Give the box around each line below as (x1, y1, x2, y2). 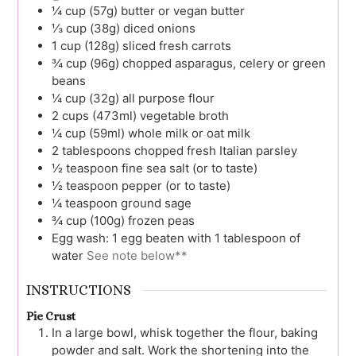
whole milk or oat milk (128, 125, 250, 141)
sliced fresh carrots (122, 37, 231, 53)
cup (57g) (65, 2, 118, 18)
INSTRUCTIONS (26, 282, 131, 299)
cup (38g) (66, 20, 120, 36)
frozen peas (128, 212, 195, 228)
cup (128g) (60, 37, 119, 53)
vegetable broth (140, 107, 229, 123)
